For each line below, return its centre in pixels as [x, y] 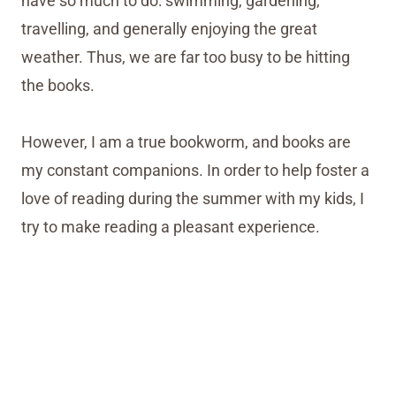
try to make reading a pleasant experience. [171, 227]
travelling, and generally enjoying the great [169, 29]
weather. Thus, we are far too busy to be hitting [186, 57]
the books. [58, 86]
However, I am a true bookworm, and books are [186, 142]
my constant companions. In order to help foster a [195, 171]
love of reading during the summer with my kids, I [193, 199]
